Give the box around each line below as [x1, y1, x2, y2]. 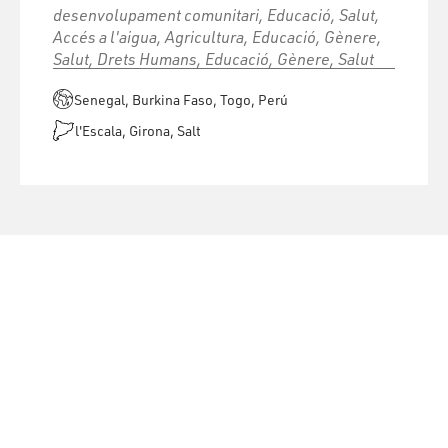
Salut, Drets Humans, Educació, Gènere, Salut [52, 49, 374, 70]
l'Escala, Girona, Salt [74, 122, 201, 140]
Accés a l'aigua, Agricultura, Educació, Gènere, [52, 27, 382, 48]
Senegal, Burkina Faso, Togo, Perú [73, 91, 288, 109]
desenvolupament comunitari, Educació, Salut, [52, 5, 380, 26]
